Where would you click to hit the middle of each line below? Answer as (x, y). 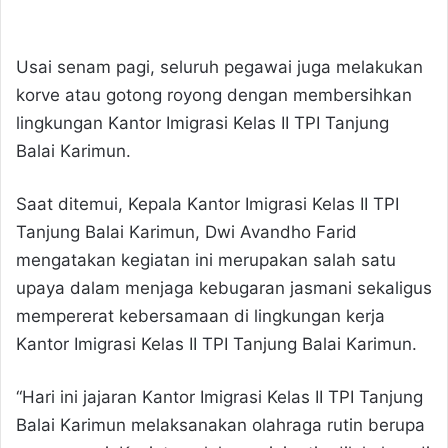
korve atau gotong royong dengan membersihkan (214, 94)
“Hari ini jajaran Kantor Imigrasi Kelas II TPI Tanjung (219, 396)
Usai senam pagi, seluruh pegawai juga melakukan (219, 66)
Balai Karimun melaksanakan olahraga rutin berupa (220, 424)
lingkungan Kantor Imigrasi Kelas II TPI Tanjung (202, 122)
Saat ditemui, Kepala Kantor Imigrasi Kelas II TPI (207, 203)
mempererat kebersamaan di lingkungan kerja (200, 315)
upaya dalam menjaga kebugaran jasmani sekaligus (224, 287)
